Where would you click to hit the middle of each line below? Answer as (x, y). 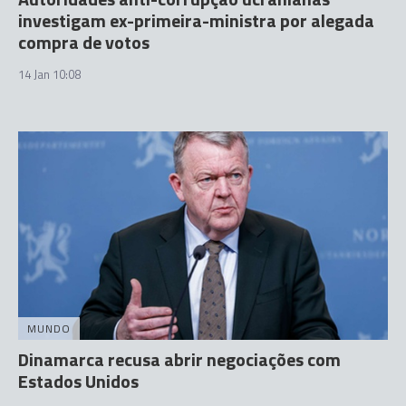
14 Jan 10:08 (49, 74)
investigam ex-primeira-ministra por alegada (196, 20)
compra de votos (84, 42)
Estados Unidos (78, 381)
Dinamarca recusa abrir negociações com (179, 359)
